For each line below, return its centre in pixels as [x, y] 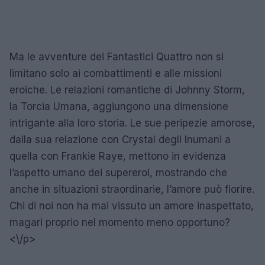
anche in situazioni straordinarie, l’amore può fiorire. [132, 189]
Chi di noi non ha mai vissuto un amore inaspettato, [132, 206]
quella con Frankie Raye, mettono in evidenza [118, 156]
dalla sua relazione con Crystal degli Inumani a [120, 139]
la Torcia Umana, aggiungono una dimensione [119, 106]
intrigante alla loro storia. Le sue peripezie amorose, [132, 123]
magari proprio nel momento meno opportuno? [120, 222]
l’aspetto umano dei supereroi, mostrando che [118, 172]
